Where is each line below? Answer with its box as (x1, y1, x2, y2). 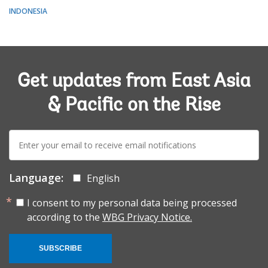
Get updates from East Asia (17, 72, 251, 92)
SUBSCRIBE (39, 243, 82, 252)
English (87, 171, 120, 185)
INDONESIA (9, 5, 47, 16)
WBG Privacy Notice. (102, 210, 192, 224)
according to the (27, 210, 102, 224)
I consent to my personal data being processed (27, 196, 237, 209)
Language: (9, 170, 63, 185)
